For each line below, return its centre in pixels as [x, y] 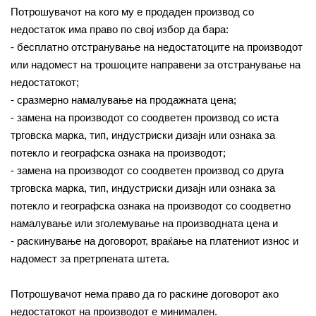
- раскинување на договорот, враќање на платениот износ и [154, 241]
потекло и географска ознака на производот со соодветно [151, 206]
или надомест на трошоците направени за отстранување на [156, 65]
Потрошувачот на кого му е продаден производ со [132, 12]
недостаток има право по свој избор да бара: [120, 29]
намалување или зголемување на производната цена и [144, 223]
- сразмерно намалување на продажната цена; [123, 100]
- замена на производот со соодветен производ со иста [145, 117]
